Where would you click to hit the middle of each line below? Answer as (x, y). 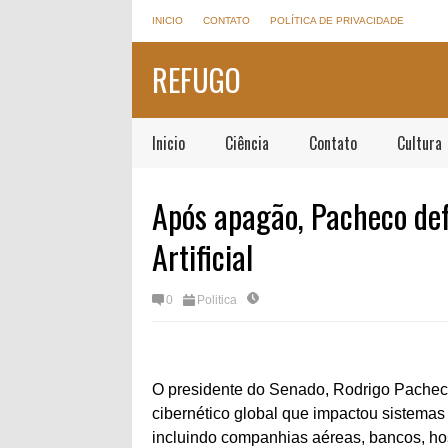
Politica (217, 300)
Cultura (419, 143)
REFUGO (196, 79)
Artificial (202, 256)
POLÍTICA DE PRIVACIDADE (337, 20)
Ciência (247, 143)
